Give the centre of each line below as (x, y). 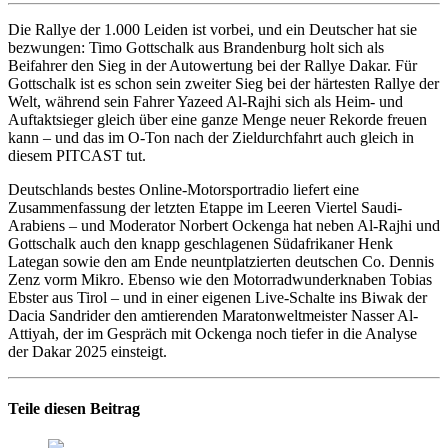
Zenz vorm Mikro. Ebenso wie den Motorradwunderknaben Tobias (220, 279)
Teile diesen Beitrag (74, 409)
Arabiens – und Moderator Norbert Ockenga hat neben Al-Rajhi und (224, 225)
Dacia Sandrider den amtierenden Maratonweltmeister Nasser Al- (213, 315)
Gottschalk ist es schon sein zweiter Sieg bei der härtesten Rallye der (223, 83)
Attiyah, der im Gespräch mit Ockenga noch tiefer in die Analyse (212, 333)
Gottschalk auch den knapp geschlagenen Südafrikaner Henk (200, 243)
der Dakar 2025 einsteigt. (87, 351)
